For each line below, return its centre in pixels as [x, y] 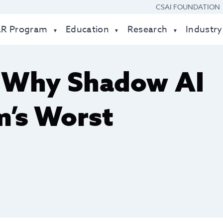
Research [147, 30]
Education [88, 30]
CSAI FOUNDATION [188, 7]
